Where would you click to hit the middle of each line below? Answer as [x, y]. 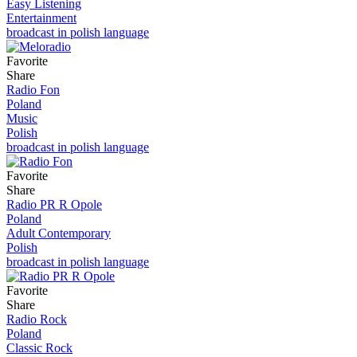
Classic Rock [39, 347]
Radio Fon [33, 89]
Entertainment [41, 18]
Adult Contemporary [59, 233]
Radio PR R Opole [54, 204]
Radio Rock [37, 319]
